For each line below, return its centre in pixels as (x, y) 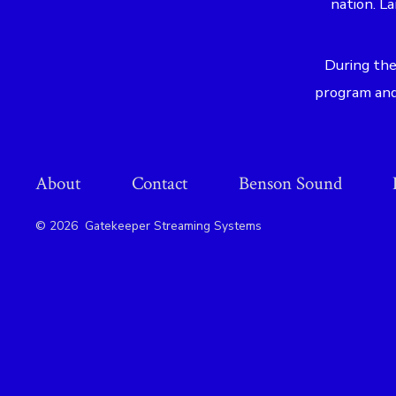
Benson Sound (290, 183)
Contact (159, 183)
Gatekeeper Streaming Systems (174, 225)
